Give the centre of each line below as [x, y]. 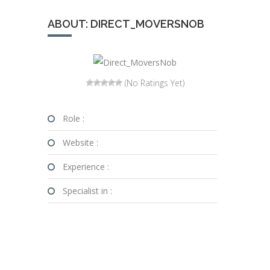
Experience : [86, 167]
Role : [74, 118]
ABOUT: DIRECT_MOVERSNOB [126, 24]
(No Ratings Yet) [153, 83]
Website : [80, 143]
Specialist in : [87, 191]
